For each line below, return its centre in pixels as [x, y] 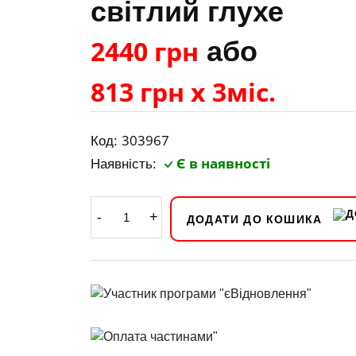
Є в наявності [223, 163]
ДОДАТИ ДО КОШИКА [255, 219]
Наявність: [126, 164]
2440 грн [145, 51]
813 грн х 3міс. [183, 92]
